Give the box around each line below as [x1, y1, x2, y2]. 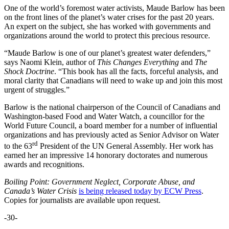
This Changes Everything [97, 58, 181, 67]
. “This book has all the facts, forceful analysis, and [54, 67, 218, 76]
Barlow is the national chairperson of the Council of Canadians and [4, 103, 220, 112]
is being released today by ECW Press [79, 187, 201, 196]
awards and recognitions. [4, 160, 84, 169]
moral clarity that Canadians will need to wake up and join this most [4, 76, 222, 85]
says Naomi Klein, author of [4, 58, 97, 67]
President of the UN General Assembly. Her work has [38, 142, 213, 151]
